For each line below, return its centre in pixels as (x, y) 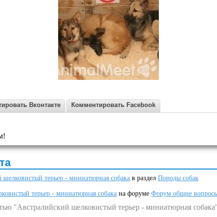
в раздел (144, 178)
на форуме (134, 194)
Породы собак (178, 178)
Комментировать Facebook (113, 105)
